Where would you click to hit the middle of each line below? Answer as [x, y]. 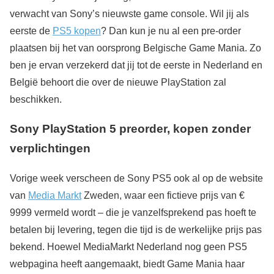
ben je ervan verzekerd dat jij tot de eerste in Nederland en [136, 65]
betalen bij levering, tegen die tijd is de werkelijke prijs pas [136, 230]
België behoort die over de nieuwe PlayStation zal [118, 82]
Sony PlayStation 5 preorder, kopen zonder [130, 129]
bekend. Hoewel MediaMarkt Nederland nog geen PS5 [128, 247]
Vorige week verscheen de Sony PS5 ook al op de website [136, 178]
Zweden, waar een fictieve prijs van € [163, 195]
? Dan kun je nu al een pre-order [171, 31]
